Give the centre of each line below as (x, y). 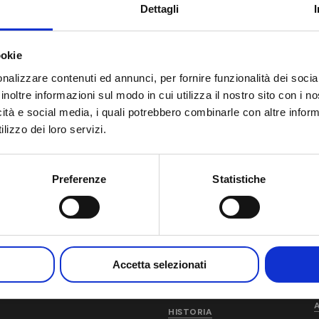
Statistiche (239, 179)
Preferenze (79, 179)
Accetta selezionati (159, 264)
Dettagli (159, 9)
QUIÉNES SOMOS (206, 289)
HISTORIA (190, 312)
